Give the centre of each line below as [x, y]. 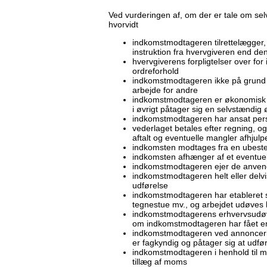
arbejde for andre [165, 90]
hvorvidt [123, 25]
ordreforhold [156, 71]
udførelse [150, 186]
